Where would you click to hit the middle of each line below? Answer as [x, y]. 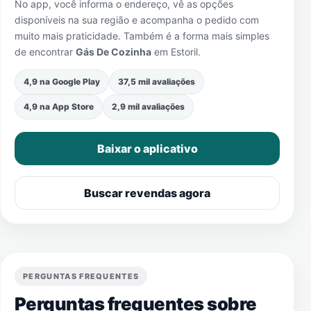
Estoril [184, 52]
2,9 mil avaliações [148, 107]
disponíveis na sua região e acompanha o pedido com [137, 20]
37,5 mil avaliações [157, 82]
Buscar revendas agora [147, 193]
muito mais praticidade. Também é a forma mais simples [142, 36]
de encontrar [45, 52]
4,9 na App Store [59, 107]
